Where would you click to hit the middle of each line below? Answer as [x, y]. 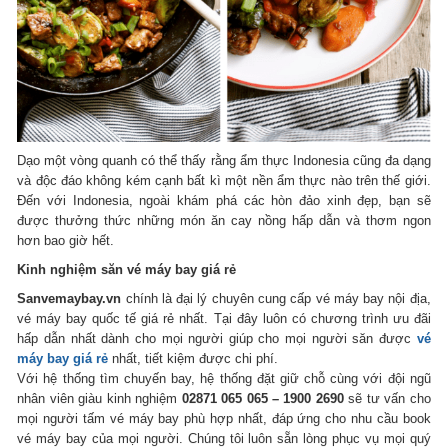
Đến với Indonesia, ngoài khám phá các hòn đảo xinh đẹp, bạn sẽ [224, 201]
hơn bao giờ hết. [66, 241]
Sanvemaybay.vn [71, 299]
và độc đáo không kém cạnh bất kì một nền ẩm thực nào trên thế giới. [224, 181]
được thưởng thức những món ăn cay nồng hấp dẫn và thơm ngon [224, 221]
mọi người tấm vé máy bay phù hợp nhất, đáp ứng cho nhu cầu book [224, 419]
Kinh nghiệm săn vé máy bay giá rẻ [127, 270]
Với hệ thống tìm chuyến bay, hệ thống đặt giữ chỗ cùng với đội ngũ [224, 379]
